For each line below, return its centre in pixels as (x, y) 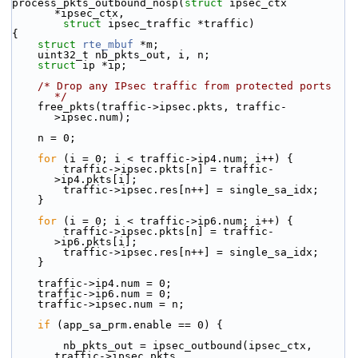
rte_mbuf (108, 44)
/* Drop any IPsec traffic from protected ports (185, 86)
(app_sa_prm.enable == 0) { (137, 325)
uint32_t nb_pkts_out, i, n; (124, 55)
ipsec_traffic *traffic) (178, 24)
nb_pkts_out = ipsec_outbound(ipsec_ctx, (38, 346)
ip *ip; (105, 65)
